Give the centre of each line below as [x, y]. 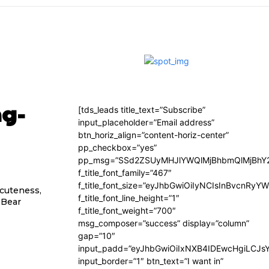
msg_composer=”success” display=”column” [164, 223]
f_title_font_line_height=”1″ [129, 198]
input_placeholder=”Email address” [146, 122]
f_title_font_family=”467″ [125, 173]
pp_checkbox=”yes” [117, 147]
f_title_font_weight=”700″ [127, 210]
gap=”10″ [97, 236]
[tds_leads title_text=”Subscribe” [142, 110]
